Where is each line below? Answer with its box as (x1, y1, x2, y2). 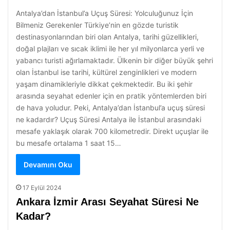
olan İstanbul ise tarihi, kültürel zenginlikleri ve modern (16, 68, 197, 76)
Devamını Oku (24, 160, 72, 169)
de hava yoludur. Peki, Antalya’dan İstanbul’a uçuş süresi (16, 103, 205, 112)
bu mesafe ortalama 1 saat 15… (16, 139, 121, 147)
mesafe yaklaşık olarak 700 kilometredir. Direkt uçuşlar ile (16, 127, 208, 136)
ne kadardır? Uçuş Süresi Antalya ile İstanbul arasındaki (16, 115, 201, 124)
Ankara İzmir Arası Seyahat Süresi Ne (16, 196, 199, 207)
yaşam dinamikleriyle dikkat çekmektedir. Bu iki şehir (16, 80, 193, 88)
